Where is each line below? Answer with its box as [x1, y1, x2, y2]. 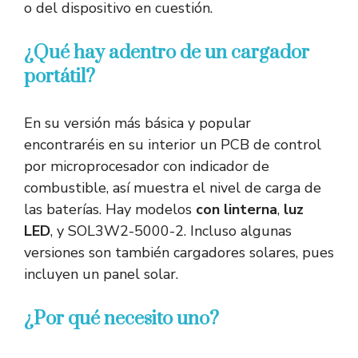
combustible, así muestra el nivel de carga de [24, 178, 321, 198]
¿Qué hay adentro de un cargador [24, 41, 309, 66]
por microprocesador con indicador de [24, 157, 269, 177]
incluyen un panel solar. [24, 265, 178, 284]
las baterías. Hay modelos [24, 200, 196, 220]
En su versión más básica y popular [24, 113, 251, 133]
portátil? [24, 65, 95, 89]
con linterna [196, 200, 277, 220]
